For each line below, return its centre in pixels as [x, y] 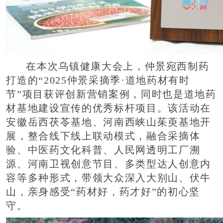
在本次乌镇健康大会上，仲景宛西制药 [118, 66]
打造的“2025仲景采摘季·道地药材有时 [98, 80]
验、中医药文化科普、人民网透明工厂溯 [103, 150]
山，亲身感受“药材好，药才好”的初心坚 [103, 192]
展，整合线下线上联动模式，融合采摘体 [103, 136]
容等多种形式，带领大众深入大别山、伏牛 [109, 178]
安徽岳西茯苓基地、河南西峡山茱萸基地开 [109, 122]
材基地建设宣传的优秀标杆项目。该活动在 [109, 108]
